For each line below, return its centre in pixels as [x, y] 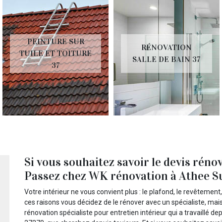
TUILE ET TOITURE [55, 54]
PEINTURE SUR [55, 42]
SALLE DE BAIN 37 [166, 59]
